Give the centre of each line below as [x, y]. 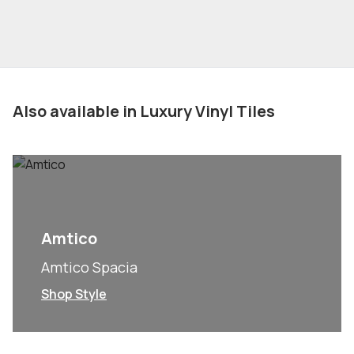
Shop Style [74, 294]
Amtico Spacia [89, 267]
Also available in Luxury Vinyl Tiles [144, 111]
